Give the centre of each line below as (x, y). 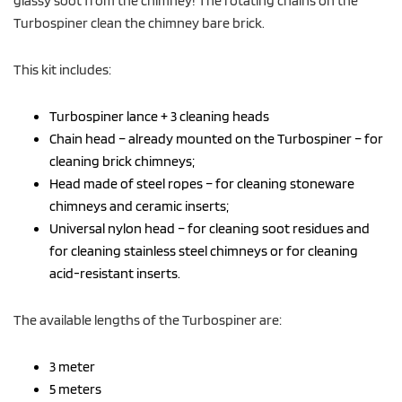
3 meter (72, 366)
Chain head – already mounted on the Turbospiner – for (216, 138)
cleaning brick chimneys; (122, 160)
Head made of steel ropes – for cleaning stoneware (202, 183)
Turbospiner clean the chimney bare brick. (139, 22)
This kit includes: (62, 69)
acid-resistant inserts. (115, 272)
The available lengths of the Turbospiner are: (148, 319)
